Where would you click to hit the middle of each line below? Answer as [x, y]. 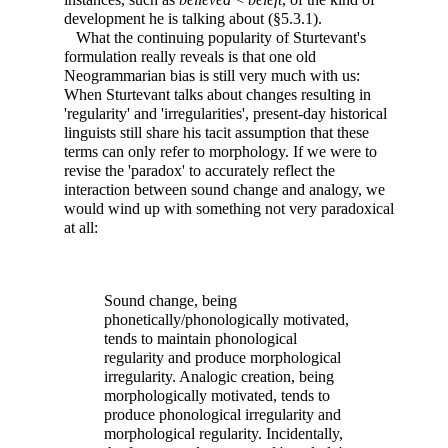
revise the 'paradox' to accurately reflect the [199, 171]
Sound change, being [170, 301]
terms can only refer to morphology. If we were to [220, 152]
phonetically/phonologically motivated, [226, 320]
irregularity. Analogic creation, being [219, 377]
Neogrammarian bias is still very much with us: [212, 76]
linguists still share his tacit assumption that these [216, 133]
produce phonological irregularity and [222, 415]
